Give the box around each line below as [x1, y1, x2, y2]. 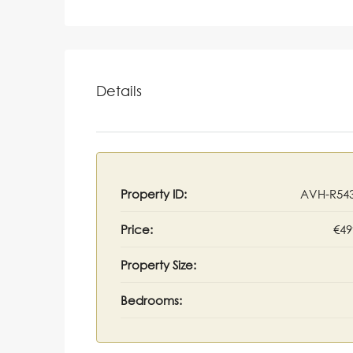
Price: [121, 222, 153, 237]
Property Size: [121, 258, 196, 273]
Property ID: [121, 187, 187, 202]
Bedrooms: [121, 293, 182, 308]
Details [96, 81, 142, 99]
